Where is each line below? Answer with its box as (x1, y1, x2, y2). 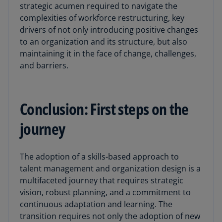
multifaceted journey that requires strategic (20, 174, 183, 186)
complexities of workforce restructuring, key (20, 12, 184, 23)
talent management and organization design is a (20, 163, 201, 174)
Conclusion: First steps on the (20, 98, 189, 119)
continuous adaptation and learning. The (20, 198, 172, 210)
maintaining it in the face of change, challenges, (20, 48, 196, 59)
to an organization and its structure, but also (20, 36, 187, 47)
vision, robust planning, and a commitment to (20, 186, 191, 198)
